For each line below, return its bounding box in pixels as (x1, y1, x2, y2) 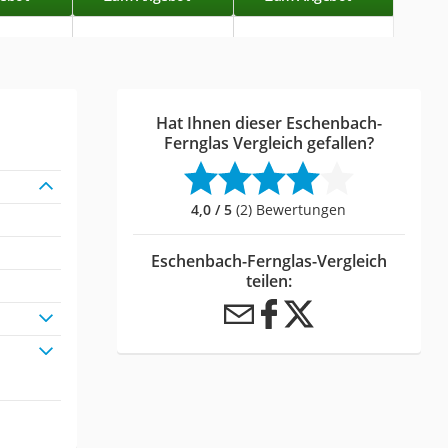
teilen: (245, 269, 292, 292)
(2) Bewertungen (232, 199, 347, 219)
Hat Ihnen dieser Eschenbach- (155, 111, 382, 134)
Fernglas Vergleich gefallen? (163, 131, 374, 154)
